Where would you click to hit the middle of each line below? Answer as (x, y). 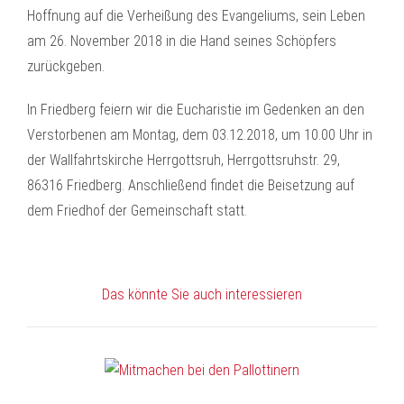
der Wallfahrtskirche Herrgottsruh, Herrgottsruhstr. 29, (184, 160)
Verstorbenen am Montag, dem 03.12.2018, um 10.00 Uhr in (200, 135)
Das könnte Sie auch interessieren (202, 294)
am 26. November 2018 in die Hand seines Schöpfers (182, 41)
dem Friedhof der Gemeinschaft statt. (137, 211)
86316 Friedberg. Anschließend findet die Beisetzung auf (191, 185)
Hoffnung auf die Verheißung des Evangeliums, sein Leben (196, 16)
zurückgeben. (66, 66)
